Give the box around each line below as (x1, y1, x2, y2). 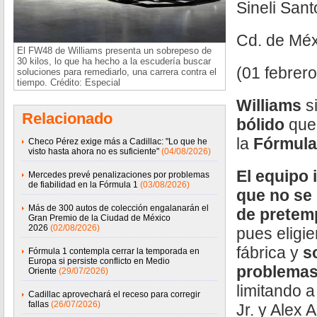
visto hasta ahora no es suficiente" (28, 146, 159, 156)
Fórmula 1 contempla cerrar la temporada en (28, 246, 200, 256)
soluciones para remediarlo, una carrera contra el (17, 67, 217, 77)
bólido (236, 115, 289, 134)
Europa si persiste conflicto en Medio (28, 256, 170, 266)
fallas (28, 299, 49, 309)
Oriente (28, 266, 57, 276)
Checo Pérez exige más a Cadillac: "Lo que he (28, 137, 207, 146)
